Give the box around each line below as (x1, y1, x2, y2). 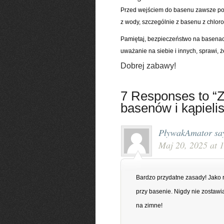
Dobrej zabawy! (120, 61, 176, 70)
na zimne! (135, 202, 162, 209)
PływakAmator (158, 126, 212, 138)
